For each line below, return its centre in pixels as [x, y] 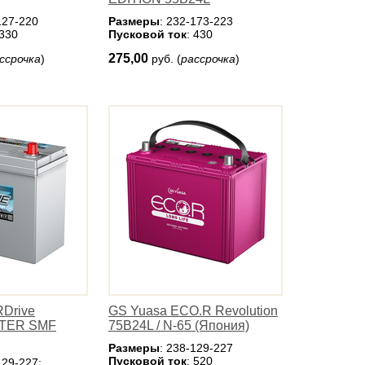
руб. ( [166, 59]
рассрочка [208, 59]
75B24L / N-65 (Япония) [179, 325]
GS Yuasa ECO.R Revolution [193, 311]
